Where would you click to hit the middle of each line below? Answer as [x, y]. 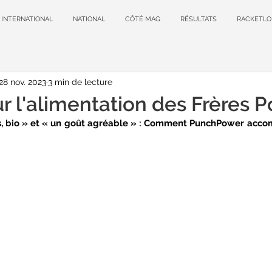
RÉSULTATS [198, 19]
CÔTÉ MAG [142, 19]
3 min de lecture [80, 82]
